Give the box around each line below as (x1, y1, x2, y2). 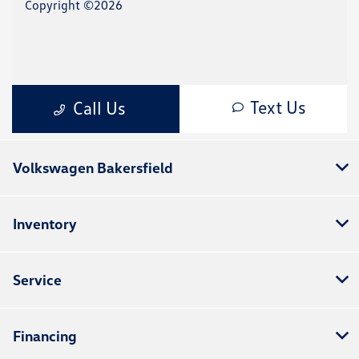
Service (13, 270, 62, 288)
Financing (13, 326, 77, 345)
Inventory (13, 214, 77, 232)
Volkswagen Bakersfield (13, 158, 173, 176)
